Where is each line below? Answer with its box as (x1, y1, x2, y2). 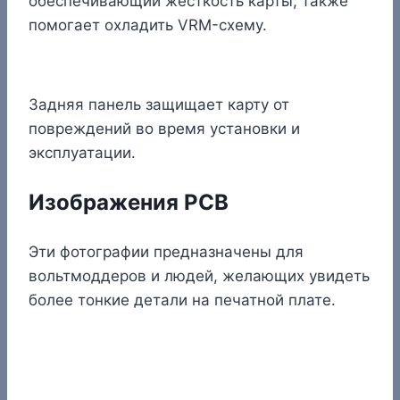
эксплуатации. (29, 143, 136, 162)
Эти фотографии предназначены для (29, 242, 304, 261)
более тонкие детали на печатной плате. (29, 290, 336, 309)
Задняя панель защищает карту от (29, 95, 289, 113)
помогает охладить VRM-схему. (29, 15, 267, 34)
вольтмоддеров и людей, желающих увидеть (29, 266, 370, 285)
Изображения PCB (29, 188, 229, 215)
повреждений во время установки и (29, 119, 300, 137)
